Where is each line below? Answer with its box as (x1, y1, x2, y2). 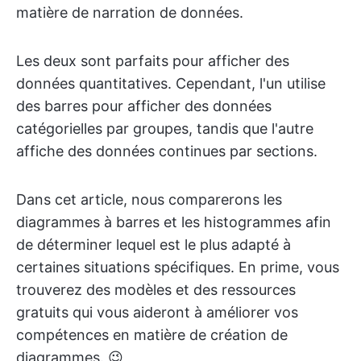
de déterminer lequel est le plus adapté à (16, 236, 291, 253)
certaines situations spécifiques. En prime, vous (16, 259, 339, 276)
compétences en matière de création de (16, 326, 288, 343)
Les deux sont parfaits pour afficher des (16, 52, 289, 69)
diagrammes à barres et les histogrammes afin (16, 214, 331, 230)
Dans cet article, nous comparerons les (16, 191, 282, 208)
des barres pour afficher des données (16, 98, 272, 114)
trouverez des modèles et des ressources (16, 281, 296, 298)
